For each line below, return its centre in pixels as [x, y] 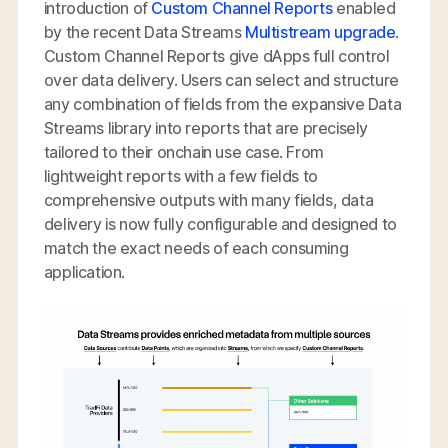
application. [84, 272]
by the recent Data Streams [144, 32]
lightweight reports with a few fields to [180, 176]
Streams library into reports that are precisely [206, 128]
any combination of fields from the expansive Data [222, 104]
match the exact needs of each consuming [196, 248]
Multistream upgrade [320, 32]
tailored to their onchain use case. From [183, 152]
